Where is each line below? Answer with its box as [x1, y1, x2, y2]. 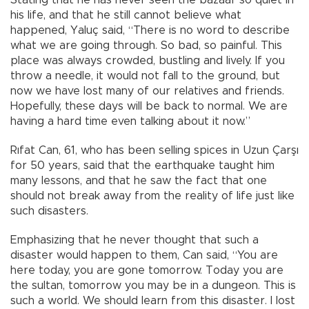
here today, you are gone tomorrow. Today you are [10, 265, 283, 277]
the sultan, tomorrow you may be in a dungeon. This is [10, 280, 296, 292]
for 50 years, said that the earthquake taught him [10, 160, 275, 172]
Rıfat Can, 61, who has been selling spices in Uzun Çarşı [10, 145, 299, 157]
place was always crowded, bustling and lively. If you [10, 55, 285, 67]
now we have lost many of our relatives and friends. [10, 86, 284, 97]
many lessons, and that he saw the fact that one [10, 175, 267, 187]
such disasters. [10, 206, 88, 217]
